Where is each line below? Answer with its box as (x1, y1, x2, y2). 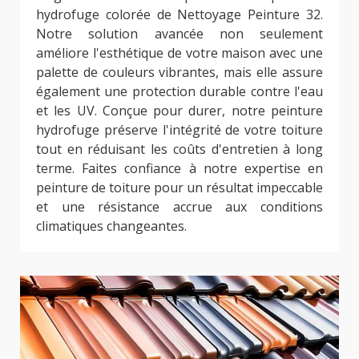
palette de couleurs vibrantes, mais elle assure (36, 63, 323, 81)
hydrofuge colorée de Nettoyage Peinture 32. (36, 5, 323, 23)
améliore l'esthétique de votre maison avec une (36, 43, 323, 62)
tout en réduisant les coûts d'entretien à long (36, 139, 323, 158)
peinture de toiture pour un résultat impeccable (36, 178, 323, 196)
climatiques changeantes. (36, 216, 187, 235)
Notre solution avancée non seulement (36, 24, 323, 42)
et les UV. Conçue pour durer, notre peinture (36, 101, 323, 119)
